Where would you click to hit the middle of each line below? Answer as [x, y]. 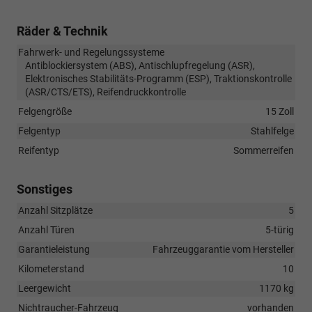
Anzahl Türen [46, 229]
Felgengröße [45, 111]
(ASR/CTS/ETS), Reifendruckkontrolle [106, 92]
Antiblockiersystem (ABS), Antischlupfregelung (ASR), [140, 65]
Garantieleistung [54, 249]
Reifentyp [39, 150]
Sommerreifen [264, 150]
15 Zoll [280, 111]
